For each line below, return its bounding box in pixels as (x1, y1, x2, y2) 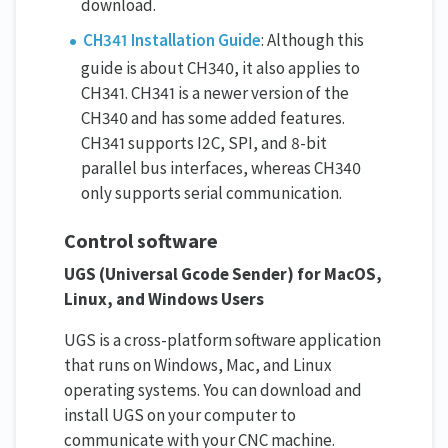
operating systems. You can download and (64, 379, 362, 402)
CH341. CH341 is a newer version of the (81, 82, 349, 105)
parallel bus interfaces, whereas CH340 (81, 157, 361, 180)
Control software (64, 228, 218, 254)
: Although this (261, 29, 365, 52)
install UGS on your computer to (64, 404, 296, 427)
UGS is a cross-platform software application (64, 329, 381, 352)
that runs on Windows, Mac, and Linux (64, 354, 332, 377)
